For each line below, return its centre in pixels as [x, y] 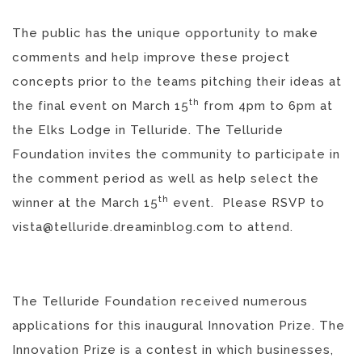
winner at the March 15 [85, 202]
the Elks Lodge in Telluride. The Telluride [148, 130]
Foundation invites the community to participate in [176, 154]
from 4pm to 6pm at [266, 105]
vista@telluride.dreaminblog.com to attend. [153, 227]
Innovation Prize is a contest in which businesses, [173, 349]
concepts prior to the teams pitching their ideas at [177, 81]
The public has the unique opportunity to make [165, 33]
